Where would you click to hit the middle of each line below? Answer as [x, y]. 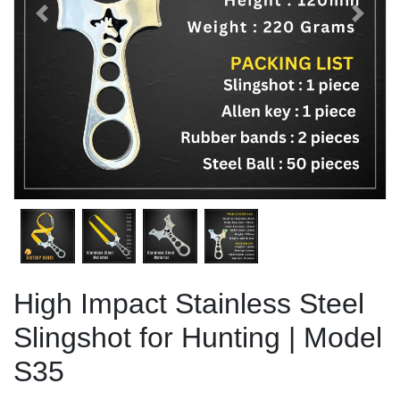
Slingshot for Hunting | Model [198, 337]
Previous [70, 23]
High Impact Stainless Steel [189, 303]
